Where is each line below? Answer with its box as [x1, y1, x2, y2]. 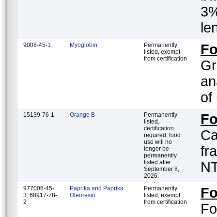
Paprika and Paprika [70, 185, 124, 192]
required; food [144, 131, 181, 139]
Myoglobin [70, 41, 97, 48]
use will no [144, 138, 172, 145]
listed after [144, 158, 171, 166]
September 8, [144, 165, 179, 172]
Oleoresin [70, 191, 95, 199]
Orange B [70, 111, 95, 118]
